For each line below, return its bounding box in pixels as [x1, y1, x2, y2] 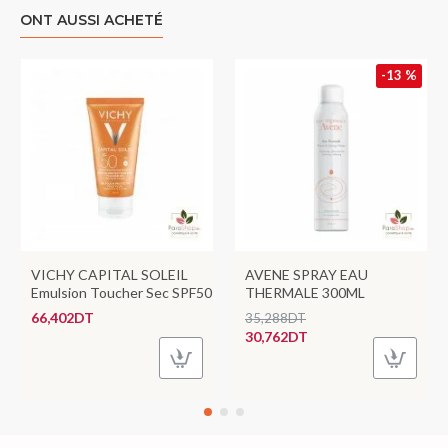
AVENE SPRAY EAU [245, 266, 368, 283]
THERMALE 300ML [245, 284, 365, 301]
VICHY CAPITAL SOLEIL [31, 266, 188, 283]
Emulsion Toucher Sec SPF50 [31, 284, 212, 301]
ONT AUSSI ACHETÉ [20, 11, 163, 29]
